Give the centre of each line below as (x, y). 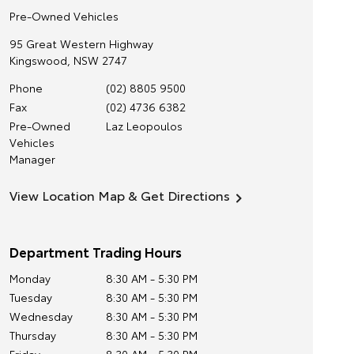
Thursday (32, 335)
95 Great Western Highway (81, 43)
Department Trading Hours (95, 251)
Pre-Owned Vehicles (64, 16)
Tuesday (30, 297)
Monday (30, 278)
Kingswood (38, 60)
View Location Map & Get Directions (119, 195)
